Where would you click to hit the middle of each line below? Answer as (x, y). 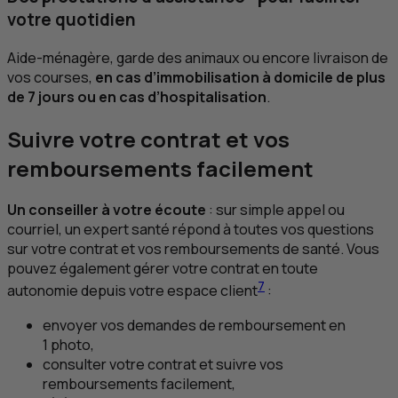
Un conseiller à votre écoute (107, 210)
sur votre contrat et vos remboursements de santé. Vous (193, 249)
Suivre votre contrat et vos (148, 139)
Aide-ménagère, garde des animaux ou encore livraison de (198, 57)
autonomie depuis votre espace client (132, 291)
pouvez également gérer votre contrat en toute (163, 269)
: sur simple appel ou (275, 210)
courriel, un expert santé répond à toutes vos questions (191, 230)
